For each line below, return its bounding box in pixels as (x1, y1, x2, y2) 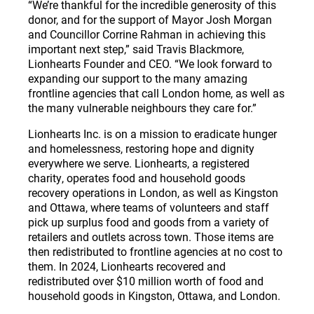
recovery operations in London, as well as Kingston (28, 184, 278, 200)
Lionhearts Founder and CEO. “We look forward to (28, 55, 272, 71)
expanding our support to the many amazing (28, 70, 247, 86)
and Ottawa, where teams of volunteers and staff (28, 199, 269, 214)
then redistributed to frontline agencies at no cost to (28, 243, 282, 259)
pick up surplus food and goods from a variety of (28, 214, 269, 229)
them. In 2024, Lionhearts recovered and (28, 258, 226, 273)
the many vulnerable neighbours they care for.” (28, 100, 257, 115)
